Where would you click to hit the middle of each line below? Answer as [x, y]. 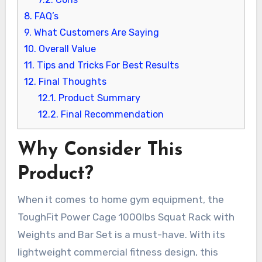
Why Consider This [100, 151]
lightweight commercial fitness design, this [118, 252]
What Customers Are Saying [95, 33]
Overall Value [66, 49]
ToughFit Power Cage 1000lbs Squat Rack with [126, 217]
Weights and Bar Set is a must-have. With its [121, 234]
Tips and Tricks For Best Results [106, 65]
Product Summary [98, 98]
